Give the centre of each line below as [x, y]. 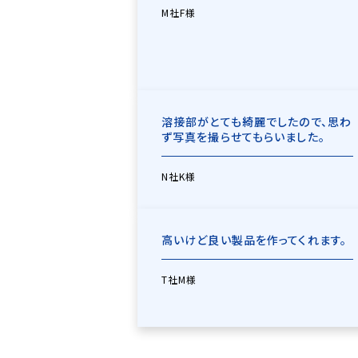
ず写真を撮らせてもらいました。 [243, 137]
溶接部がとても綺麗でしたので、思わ [257, 121]
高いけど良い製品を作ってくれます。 [255, 240]
